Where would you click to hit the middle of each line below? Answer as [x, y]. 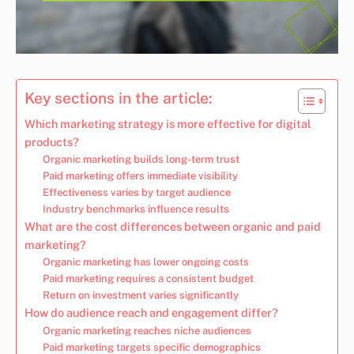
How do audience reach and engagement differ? [151, 312]
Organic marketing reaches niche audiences [147, 330]
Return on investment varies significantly [140, 295]
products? [52, 141]
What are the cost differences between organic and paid [173, 226]
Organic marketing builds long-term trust [141, 159]
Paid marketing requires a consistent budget [148, 278]
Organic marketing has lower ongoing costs [145, 262]
